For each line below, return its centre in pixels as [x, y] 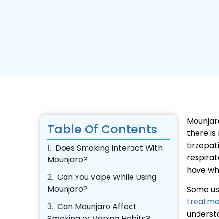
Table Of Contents [102, 130]
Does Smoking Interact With [109, 148]
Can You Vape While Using [107, 177]
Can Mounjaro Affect [97, 207]
